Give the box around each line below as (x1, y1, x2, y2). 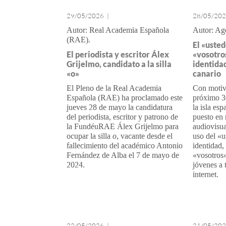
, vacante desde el (117, 132, 173, 140)
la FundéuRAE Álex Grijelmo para (67, 122, 179, 131)
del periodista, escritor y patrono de (67, 112, 178, 121)
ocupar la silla (67, 132, 112, 140)
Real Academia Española (89, 26, 169, 34)
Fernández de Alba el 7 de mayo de (67, 151, 179, 159)
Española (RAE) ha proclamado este (67, 93, 183, 102)
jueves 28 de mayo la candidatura (67, 103, 173, 111)
